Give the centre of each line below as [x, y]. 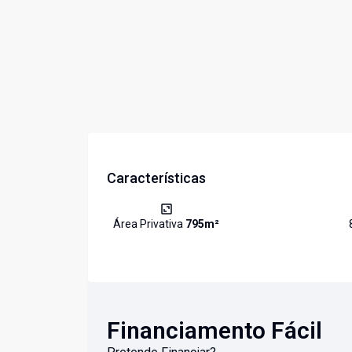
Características [156, 178]
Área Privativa [149, 224]
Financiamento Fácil [214, 331]
